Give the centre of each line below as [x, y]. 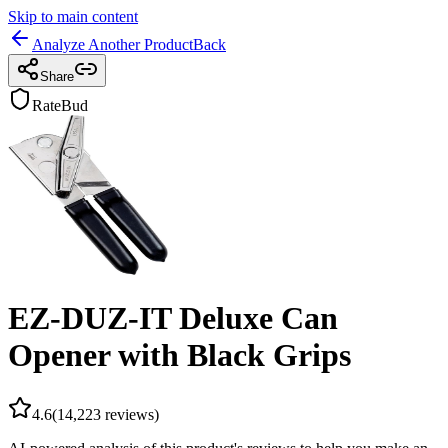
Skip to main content [73, 16]
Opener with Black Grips [179, 355]
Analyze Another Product [112, 44]
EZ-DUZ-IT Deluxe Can [173, 318]
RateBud [60, 105]
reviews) [130, 414]
